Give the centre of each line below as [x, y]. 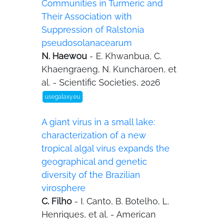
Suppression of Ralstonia [93, 30]
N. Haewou [66, 56]
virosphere [64, 188]
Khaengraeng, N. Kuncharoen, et [109, 69]
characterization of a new [94, 135]
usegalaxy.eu [63, 97]
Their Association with [87, 16]
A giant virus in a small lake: [98, 122]
